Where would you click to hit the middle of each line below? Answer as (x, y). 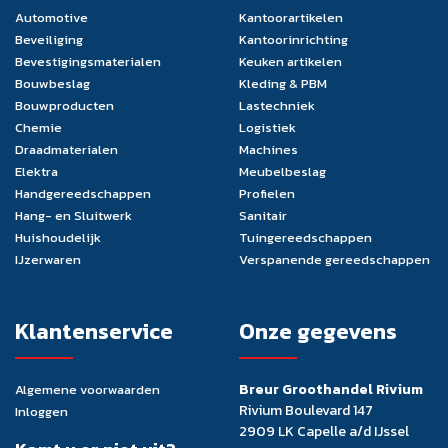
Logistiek (267, 127)
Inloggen (41, 411)
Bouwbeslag (52, 83)
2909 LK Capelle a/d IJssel (324, 431)
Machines (268, 149)
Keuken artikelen (290, 61)
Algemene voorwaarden (87, 389)
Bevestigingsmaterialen (88, 61)
